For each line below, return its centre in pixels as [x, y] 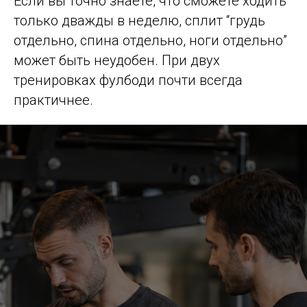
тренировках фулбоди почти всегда [128, 81]
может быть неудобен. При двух [117, 61]
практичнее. [53, 100]
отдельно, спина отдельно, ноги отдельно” [150, 41]
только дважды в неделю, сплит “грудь [139, 21]
